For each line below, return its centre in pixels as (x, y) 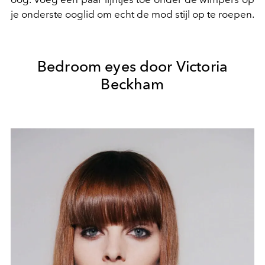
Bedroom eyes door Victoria (132, 66)
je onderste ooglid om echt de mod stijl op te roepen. (132, 14)
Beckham (132, 84)
